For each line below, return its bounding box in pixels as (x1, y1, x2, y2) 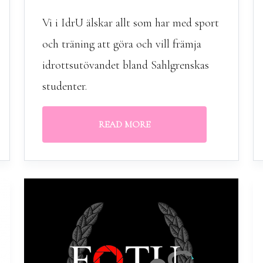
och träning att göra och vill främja (42, 37, 201, 51)
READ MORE (98, 119, 150, 130)
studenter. (42, 79, 87, 93)
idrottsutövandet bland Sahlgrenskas (42, 58, 209, 72)
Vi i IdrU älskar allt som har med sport (42, 16, 219, 30)
